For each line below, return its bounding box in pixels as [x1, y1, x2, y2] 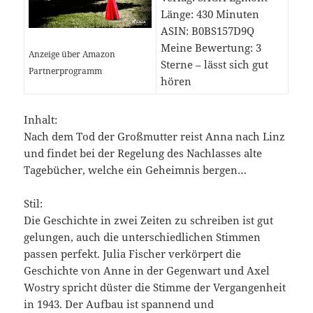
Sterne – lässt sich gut [161, 57, 269, 72]
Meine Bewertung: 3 [161, 41, 262, 55]
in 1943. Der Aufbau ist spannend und [24, 297, 214, 312]
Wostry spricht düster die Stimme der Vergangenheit [24, 280, 286, 295]
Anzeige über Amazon [29, 48, 116, 61]
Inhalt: [24, 112, 58, 127]
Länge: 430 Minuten [161, 7, 260, 22]
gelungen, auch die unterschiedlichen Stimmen [24, 230, 261, 245]
